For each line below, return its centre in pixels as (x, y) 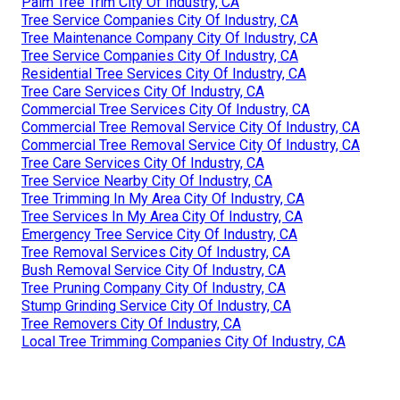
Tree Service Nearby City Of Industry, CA (147, 180)
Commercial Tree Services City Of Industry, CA (166, 109)
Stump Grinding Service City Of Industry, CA (156, 305)
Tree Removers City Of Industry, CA (131, 323)
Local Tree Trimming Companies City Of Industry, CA (183, 341)
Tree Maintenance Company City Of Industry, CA (170, 37)
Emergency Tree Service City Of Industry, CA (159, 234)
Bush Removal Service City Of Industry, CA (154, 270)
